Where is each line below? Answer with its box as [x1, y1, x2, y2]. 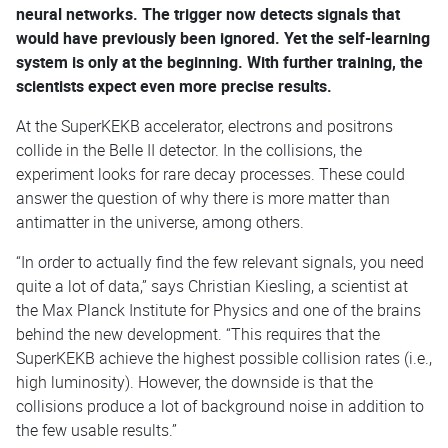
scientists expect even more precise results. [16, 74, 332, 97]
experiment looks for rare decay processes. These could [16, 162, 405, 185]
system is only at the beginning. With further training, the [16, 50, 423, 73]
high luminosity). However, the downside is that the [16, 370, 373, 393]
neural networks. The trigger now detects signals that [16, 2, 400, 25]
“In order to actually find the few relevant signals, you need [16, 250, 424, 273]
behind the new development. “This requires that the [16, 322, 380, 345]
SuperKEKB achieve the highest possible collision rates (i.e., [16, 346, 432, 369]
